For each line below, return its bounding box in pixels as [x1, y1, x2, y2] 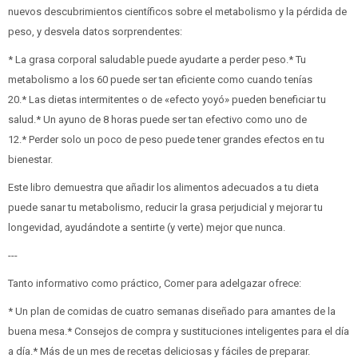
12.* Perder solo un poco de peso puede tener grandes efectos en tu [8, 133, 324, 145]
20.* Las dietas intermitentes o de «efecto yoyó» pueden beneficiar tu [8, 93, 326, 105]
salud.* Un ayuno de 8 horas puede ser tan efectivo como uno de [8, 113, 307, 125]
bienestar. [8, 153, 53, 165]
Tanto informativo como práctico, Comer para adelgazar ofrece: [8, 276, 301, 289]
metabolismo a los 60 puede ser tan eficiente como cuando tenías [8, 73, 312, 86]
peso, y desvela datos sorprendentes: [8, 25, 182, 38]
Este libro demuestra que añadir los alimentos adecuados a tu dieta [8, 181, 319, 193]
